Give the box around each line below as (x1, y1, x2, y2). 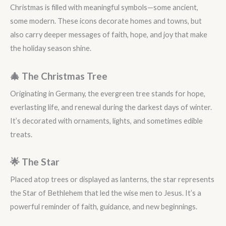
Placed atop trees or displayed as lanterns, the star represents (10, 175, 214, 184)
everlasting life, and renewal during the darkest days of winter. (10, 102, 212, 111)
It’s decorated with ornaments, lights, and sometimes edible (10, 116, 203, 125)
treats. (10, 130, 32, 139)
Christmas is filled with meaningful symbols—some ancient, (10, 3, 198, 12)
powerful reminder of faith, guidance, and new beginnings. (10, 202, 197, 211)
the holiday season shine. (10, 44, 91, 53)
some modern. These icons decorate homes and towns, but (10, 17, 202, 26)
